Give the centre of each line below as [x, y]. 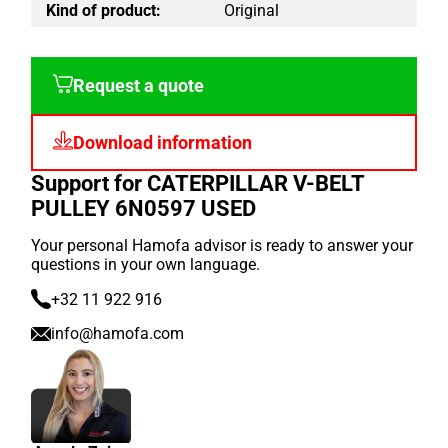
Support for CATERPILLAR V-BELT [198, 184]
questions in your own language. [146, 265]
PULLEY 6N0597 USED [144, 209]
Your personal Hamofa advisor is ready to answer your [222, 246]
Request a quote [139, 85]
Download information [163, 142]
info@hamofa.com [118, 334]
